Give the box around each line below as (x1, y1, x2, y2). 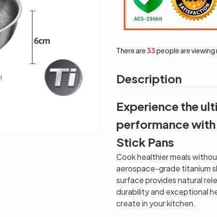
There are (116, 46, 147, 55)
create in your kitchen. (116, 198, 196, 209)
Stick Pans (116, 135, 174, 150)
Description (116, 71, 182, 86)
